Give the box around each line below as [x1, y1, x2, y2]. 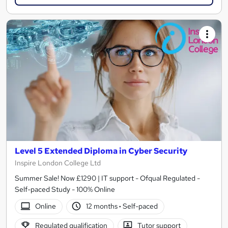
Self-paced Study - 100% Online [15, 184, 115, 194]
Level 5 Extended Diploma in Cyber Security [15, 145, 187, 156]
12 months [86, 202, 120, 211]
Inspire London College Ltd [15, 158, 101, 167]
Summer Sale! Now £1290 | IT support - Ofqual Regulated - [15, 173, 200, 183]
